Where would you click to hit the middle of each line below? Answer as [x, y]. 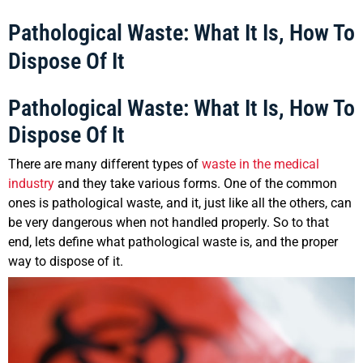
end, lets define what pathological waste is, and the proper [173, 242]
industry [31, 184]
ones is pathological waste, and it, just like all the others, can [180, 203]
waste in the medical [261, 164]
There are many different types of [105, 164]
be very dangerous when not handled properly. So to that [169, 223]
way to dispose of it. [66, 262]
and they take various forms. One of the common [196, 184]
